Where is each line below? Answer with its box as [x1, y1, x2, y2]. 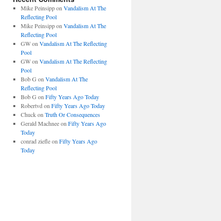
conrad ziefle [20, 137, 50, 145]
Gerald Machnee [20, 119, 59, 127]
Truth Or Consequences [44, 110, 100, 118]
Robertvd [20, 102, 42, 110]
